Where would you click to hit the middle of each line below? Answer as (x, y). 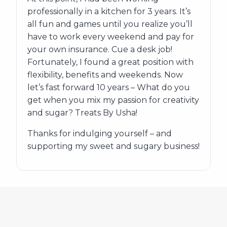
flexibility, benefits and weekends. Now (105, 75)
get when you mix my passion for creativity (113, 100)
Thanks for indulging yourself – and (99, 134)
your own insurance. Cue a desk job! (100, 50)
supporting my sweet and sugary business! (113, 146)
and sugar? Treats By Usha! (82, 113)
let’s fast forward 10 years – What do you (108, 88)
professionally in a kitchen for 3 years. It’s (109, 12)
